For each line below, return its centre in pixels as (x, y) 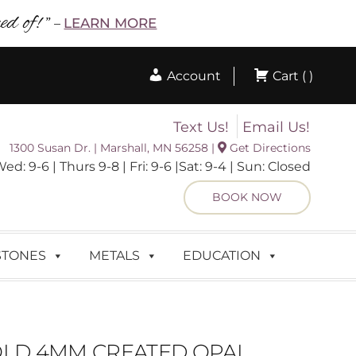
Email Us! (277, 128)
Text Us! (201, 128)
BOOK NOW (248, 197)
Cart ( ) (292, 76)
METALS (114, 256)
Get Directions (269, 148)
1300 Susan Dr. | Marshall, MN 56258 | (114, 148)
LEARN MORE (110, 23)
